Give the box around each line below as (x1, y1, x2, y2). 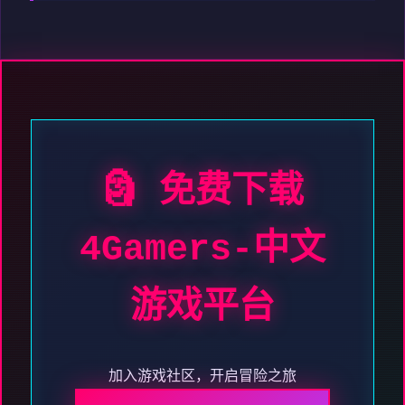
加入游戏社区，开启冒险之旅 (108, 369, 297, 386)
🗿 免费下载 (101, 172, 304, 213)
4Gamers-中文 (80, 230, 325, 271)
